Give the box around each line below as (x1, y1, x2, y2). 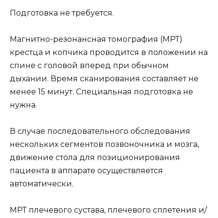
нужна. (10, 100, 37, 109)
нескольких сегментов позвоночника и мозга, (10, 140, 199, 149)
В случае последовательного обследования (10, 127, 190, 136)
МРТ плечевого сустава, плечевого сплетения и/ (10, 205, 207, 215)
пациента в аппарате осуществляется (10, 166, 163, 176)
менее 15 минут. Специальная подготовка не (10, 87, 193, 96)
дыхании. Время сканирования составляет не (10, 73, 199, 83)
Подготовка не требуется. (10, 8, 114, 18)
